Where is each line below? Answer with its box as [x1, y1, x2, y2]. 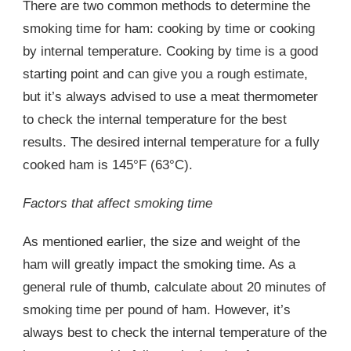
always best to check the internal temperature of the [23, 325, 327, 341]
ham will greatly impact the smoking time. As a [23, 257, 295, 273]
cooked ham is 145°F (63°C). [23, 157, 193, 173]
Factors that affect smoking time [23, 196, 212, 212]
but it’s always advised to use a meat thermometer [23, 89, 318, 105]
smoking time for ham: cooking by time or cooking [23, 21, 315, 37]
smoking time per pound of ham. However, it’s [23, 302, 291, 318]
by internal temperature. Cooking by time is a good [23, 44, 318, 60]
